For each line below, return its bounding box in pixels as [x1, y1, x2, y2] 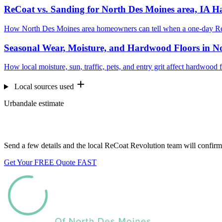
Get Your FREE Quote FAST [4, 158, 97, 167]
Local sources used [14, 82, 74, 91]
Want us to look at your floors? [4, 118, 161, 131]
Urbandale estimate [4, 99, 64, 108]
